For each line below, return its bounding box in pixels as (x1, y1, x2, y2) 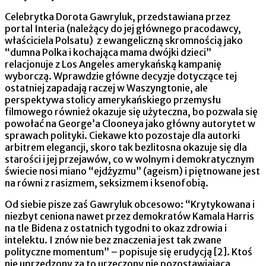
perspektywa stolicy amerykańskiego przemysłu (5, 94, 221, 106)
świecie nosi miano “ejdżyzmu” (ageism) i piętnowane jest (5, 165, 260, 178)
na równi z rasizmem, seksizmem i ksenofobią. (5, 177, 214, 189)
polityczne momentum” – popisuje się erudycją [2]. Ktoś (5, 246, 252, 258)
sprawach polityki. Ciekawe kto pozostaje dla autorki (5, 129, 240, 142)
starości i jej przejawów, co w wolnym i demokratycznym (5, 153, 254, 166)
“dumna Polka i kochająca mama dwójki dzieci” (5, 46, 211, 59)
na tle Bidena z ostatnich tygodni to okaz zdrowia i (5, 222, 227, 235)
